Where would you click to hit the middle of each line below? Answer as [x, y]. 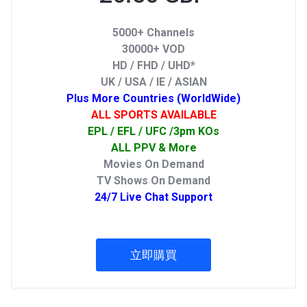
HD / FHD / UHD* [153, 65]
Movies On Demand [153, 164]
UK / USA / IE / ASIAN [153, 82]
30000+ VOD [153, 49]
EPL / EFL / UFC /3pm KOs [153, 131]
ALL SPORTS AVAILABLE [153, 115]
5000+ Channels [153, 33]
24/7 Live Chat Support [153, 197]
